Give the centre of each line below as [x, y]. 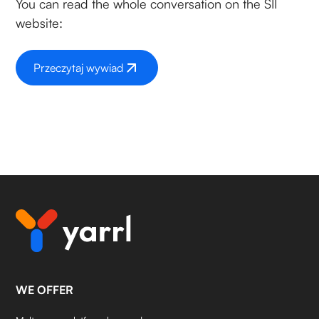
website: [40, 22]
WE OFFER [45, 290]
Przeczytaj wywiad [79, 67]
